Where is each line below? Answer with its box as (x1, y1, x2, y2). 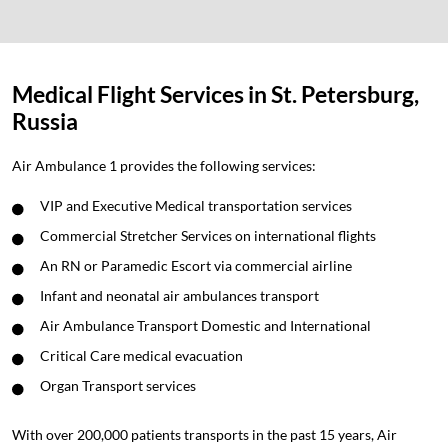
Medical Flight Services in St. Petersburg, (12, 79, 419, 108)
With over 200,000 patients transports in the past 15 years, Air (12, 425, 397, 443)
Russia (12, 106, 78, 135)
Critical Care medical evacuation (40, 346, 243, 364)
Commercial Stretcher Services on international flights (40, 226, 376, 244)
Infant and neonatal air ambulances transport (40, 286, 319, 304)
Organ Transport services (40, 376, 196, 394)
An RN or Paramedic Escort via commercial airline (40, 256, 352, 274)
